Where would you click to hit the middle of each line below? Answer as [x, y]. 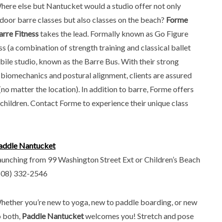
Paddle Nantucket [53, 216]
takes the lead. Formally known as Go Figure [113, 33]
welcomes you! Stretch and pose [139, 216]
